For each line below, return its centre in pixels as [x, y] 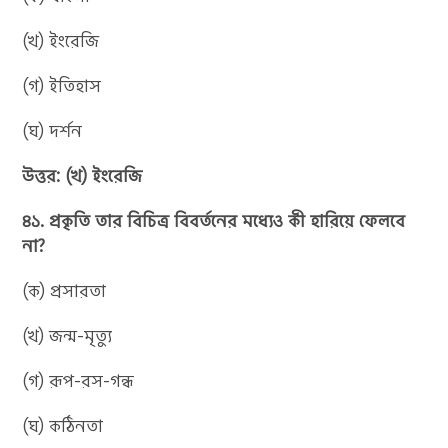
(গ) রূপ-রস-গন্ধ [78, 380]
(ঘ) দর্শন [52, 130]
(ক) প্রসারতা [64, 290]
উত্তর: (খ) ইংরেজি [82, 175]
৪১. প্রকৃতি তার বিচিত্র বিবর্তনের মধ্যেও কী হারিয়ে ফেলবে [214, 220]
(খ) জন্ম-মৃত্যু [67, 335]
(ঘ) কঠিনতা [63, 425]
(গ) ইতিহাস [62, 85]
